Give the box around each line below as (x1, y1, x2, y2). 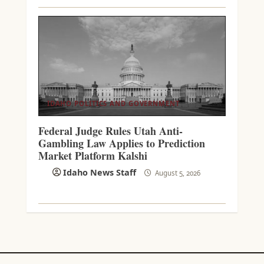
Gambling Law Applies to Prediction (38, 136, 205, 151)
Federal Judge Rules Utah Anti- (38, 123, 183, 139)
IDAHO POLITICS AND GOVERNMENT (47, 99, 180, 108)
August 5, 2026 (153, 169, 200, 178)
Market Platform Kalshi (38, 148, 147, 164)
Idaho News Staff (62, 167, 136, 179)
